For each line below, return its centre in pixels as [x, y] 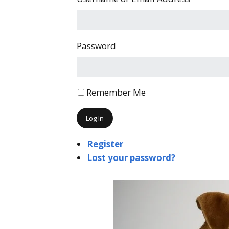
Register [105, 144]
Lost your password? [131, 158]
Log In [95, 118]
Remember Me [116, 93]
